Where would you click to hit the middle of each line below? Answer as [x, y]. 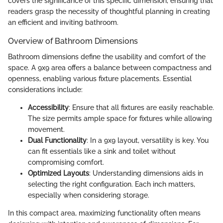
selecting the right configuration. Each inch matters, [111, 184]
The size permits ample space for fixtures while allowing [120, 118]
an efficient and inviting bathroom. [63, 22]
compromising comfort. [66, 162]
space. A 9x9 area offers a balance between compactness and [110, 67]
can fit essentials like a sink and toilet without [102, 151]
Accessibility [48, 107]
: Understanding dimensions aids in [146, 173]
